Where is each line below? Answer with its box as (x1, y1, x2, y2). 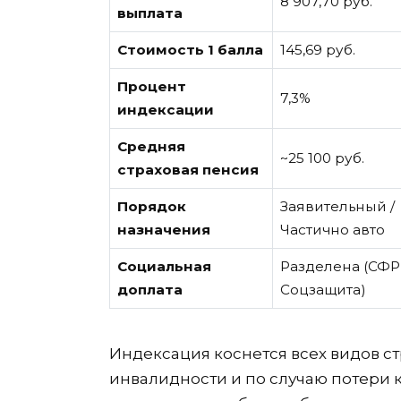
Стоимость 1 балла (116, 41, 263, 59)
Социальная (116, 258, 211, 276)
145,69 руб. (279, 41, 355, 59)
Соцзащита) (279, 281, 366, 299)
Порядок (116, 198, 186, 216)
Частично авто (279, 221, 385, 239)
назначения (116, 221, 210, 239)
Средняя (116, 138, 185, 156)
